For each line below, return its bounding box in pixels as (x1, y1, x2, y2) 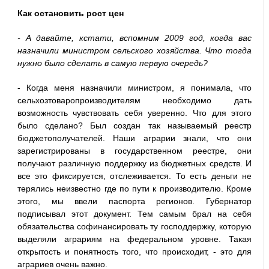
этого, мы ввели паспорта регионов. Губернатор (17, 196, 252, 207)
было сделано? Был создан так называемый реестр (17, 121, 252, 131)
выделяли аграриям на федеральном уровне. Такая (17, 234, 252, 244)
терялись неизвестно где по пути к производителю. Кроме (17, 184, 252, 194)
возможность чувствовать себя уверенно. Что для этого (17, 108, 252, 118)
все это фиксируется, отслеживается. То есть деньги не (17, 171, 252, 181)
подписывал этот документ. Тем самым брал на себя (17, 209, 252, 219)
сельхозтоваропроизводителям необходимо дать (17, 95, 252, 106)
